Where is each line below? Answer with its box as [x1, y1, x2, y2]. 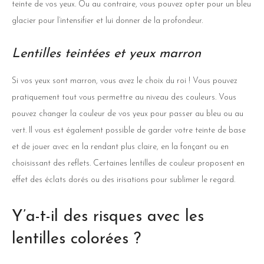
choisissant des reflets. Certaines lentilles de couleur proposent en [12, 159, 245, 168]
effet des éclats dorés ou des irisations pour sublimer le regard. [12, 175, 235, 184]
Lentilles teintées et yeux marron [12, 47, 201, 61]
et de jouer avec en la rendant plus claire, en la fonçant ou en [12, 142, 229, 151]
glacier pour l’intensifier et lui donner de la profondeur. [12, 16, 203, 25]
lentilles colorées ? [12, 231, 141, 247]
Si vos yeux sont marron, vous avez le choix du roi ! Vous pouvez [12, 76, 237, 85]
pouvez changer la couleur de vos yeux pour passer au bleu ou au [12, 109, 243, 118]
